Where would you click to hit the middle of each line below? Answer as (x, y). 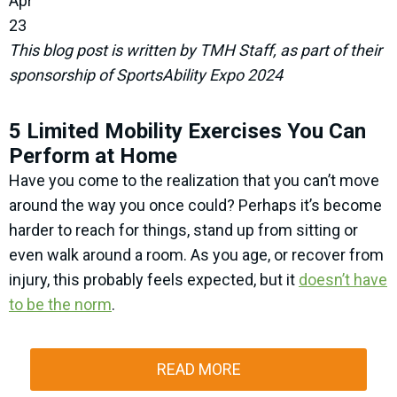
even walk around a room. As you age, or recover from (196, 255)
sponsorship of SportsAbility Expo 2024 (146, 75)
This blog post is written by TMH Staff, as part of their (195, 51)
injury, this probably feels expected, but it (154, 280)
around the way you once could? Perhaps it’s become (195, 206)
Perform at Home (93, 156)
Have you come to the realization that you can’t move (194, 181)
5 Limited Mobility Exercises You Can (187, 132)
